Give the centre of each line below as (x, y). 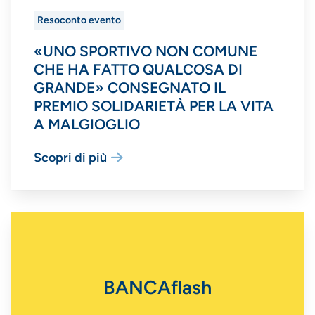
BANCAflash (157, 287)
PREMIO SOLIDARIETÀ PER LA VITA (154, 105)
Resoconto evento (79, 20)
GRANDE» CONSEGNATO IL (130, 87)
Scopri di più (70, 157)
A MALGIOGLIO (87, 124)
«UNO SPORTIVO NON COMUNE (146, 51)
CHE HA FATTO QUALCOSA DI (138, 69)
